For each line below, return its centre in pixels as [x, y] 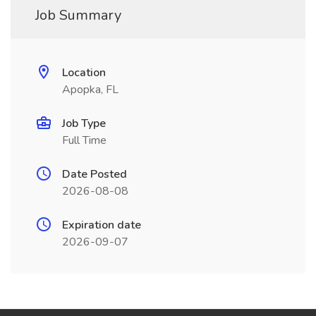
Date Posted [95, 174]
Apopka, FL [90, 90]
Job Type [84, 123]
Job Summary [78, 15]
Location [84, 73]
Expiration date [102, 225]
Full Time [84, 140]
